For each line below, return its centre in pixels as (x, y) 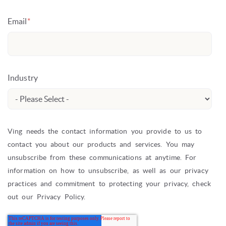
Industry (23, 78)
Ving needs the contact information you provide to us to (105, 131)
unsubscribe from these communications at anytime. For (102, 158)
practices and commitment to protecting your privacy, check (109, 184)
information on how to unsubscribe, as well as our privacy (108, 171)
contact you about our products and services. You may (101, 145)
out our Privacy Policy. (47, 197)
